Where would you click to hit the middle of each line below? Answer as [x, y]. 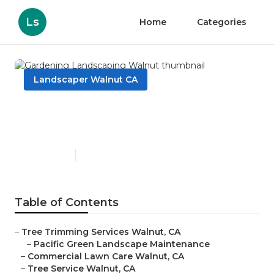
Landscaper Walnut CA [86, 80]
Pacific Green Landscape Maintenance [122, 244]
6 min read [101, 155]
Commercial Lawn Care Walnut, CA [106, 257]
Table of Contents [67, 203]
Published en [46, 155]
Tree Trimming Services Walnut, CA [101, 232]
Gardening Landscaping [118, 110]
